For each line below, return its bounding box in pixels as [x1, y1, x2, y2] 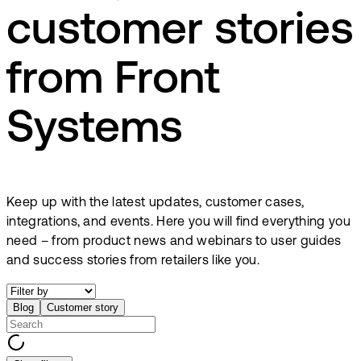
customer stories [6, 10, 354, 56]
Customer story [47, 301, 118, 313]
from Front [6, 59, 220, 105]
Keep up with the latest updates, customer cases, [6, 196, 305, 210]
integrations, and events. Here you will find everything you [6, 215, 351, 229]
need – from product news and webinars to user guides [6, 234, 342, 248]
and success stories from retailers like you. [6, 254, 260, 268]
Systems [6, 108, 183, 154]
